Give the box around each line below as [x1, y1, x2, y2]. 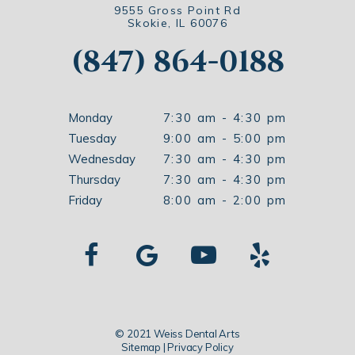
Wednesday [67, 151, 136, 167]
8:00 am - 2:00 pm [162, 193, 288, 208]
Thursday [67, 172, 120, 188]
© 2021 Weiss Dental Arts [115, 327, 240, 341]
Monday [67, 110, 113, 126]
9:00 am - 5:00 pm [162, 131, 288, 147]
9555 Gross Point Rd [113, 3, 242, 18]
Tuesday [67, 131, 116, 147]
